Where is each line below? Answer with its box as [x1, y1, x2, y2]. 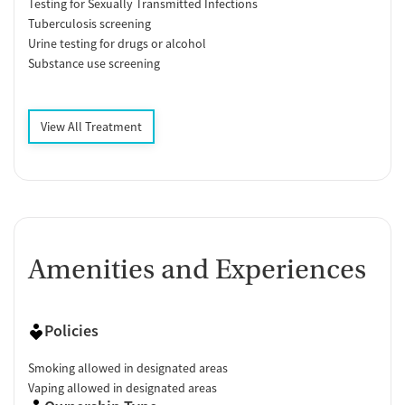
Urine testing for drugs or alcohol [28, 34, 206, 52]
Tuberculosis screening [28, 14, 151, 32]
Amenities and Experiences [28, 252, 366, 286]
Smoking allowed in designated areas [28, 359, 228, 376]
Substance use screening [28, 54, 160, 71]
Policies [44, 319, 99, 341]
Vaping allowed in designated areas [28, 379, 217, 396]
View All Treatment [41, 118, 142, 135]
